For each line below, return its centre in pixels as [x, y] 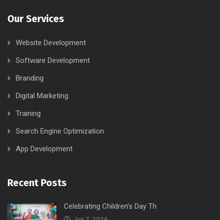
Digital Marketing [42, 96]
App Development [44, 149]
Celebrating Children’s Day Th [110, 206]
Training [28, 114]
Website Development [51, 43]
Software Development [53, 61]
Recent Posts [37, 183]
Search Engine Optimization [60, 131]
